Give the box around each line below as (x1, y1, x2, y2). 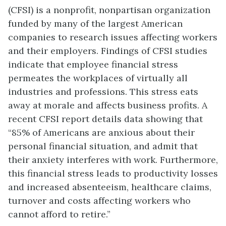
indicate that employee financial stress (8, 58, 178, 70)
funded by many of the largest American (8, 17, 183, 29)
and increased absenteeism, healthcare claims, (8, 181, 211, 193)
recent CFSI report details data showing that (8, 112, 203, 125)
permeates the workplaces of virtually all (8, 72, 188, 84)
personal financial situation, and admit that (8, 140, 198, 152)
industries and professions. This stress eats (8, 85, 198, 97)
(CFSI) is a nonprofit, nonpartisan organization (8, 4, 210, 16)
